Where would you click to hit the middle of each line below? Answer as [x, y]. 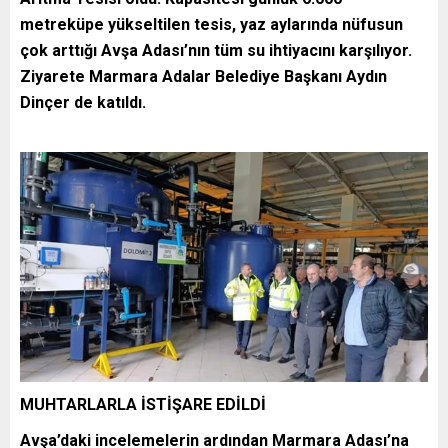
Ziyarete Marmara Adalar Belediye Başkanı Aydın [203, 76]
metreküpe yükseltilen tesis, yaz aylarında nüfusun [211, 24]
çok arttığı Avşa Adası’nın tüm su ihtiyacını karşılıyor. [216, 50]
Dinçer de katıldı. [83, 102]
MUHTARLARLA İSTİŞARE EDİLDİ [143, 405]
